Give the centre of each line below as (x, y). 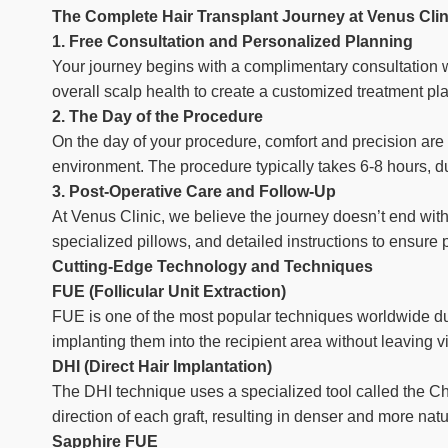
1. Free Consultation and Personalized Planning (232, 41)
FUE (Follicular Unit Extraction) (169, 291)
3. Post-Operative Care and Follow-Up (194, 191)
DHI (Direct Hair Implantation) (162, 366)
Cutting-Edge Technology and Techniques (212, 266)
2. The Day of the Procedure (157, 116)
